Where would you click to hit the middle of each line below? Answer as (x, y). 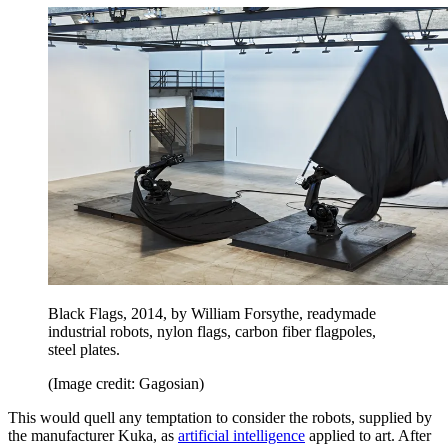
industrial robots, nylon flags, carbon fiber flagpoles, (212, 331)
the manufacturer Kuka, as (93, 435)
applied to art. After (368, 435)
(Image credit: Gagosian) (126, 383)
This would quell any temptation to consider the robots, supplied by (220, 417)
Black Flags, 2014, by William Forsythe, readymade (212, 313)
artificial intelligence (241, 435)
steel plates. (84, 349)
